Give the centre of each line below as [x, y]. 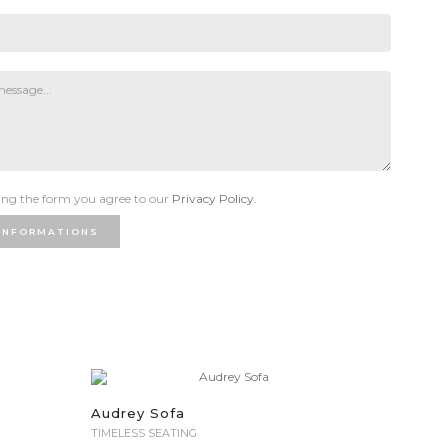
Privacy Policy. [214, 198]
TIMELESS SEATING [144, 433]
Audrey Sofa [138, 413]
